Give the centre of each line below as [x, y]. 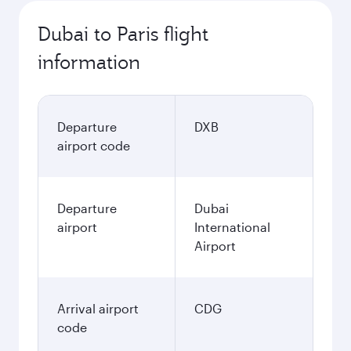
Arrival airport [98, 308]
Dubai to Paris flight [123, 34]
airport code [94, 145]
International [232, 227]
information [89, 62]
